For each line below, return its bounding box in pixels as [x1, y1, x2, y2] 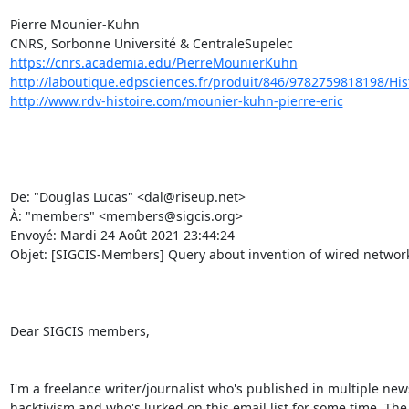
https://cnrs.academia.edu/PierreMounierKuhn [9, 54, 298, 71]
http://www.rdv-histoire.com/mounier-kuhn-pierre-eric [9, 92, 343, 110]
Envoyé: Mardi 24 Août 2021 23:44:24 [9, 226, 238, 244]
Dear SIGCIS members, [9, 322, 153, 340]
